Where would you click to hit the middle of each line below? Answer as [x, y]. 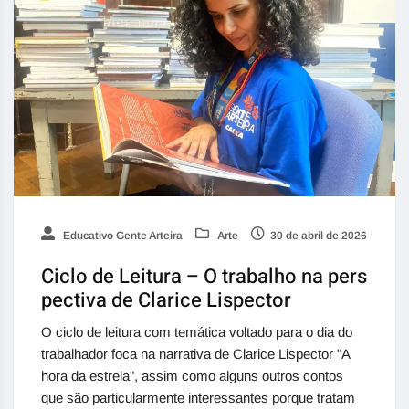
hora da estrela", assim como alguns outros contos [192, 375]
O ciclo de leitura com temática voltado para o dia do [197, 331]
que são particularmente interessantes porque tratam [198, 397]
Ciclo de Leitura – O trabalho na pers [204, 276]
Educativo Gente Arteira [121, 235]
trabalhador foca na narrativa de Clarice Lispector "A [195, 353]
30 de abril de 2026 [319, 235]
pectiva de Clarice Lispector [166, 300]
